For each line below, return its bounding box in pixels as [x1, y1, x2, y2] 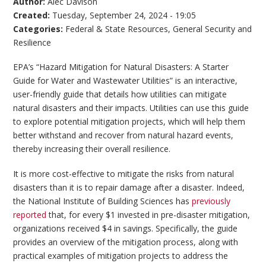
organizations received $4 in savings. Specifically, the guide [13, 222, 238, 234]
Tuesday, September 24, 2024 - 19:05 [52, 9, 197, 21]
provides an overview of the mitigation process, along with [13, 236, 239, 248]
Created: [13, 9, 53, 21]
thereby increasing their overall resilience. [13, 143, 171, 155]
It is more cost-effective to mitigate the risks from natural [13, 167, 235, 179]
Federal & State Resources [65, 23, 169, 34]
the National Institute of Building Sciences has [13, 195, 192, 207]
